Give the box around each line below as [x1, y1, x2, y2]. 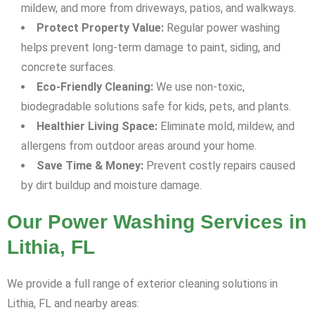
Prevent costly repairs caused [143, 159, 295, 173]
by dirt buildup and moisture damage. [21, 179, 202, 193]
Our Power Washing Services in [7, 211, 307, 233]
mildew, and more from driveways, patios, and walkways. [21, 1, 296, 15]
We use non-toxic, [153, 80, 245, 94]
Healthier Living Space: [37, 120, 157, 134]
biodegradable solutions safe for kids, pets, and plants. [21, 100, 291, 114]
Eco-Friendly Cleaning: [37, 80, 153, 94]
